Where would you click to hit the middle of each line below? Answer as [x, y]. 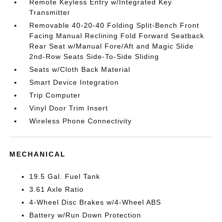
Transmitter [50, 12]
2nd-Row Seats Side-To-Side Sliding [94, 56]
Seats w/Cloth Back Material [80, 69]
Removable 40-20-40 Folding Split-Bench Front [114, 25]
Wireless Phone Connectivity [81, 121]
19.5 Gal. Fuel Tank [65, 176]
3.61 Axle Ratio [57, 189]
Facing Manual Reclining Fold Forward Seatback [117, 35]
